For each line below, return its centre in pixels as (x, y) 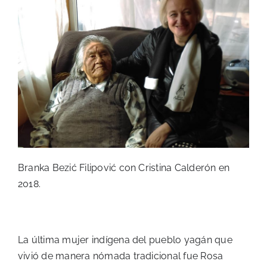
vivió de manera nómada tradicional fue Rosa (121, 256)
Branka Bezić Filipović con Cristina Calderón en (124, 167)
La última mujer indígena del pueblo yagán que (125, 240)
